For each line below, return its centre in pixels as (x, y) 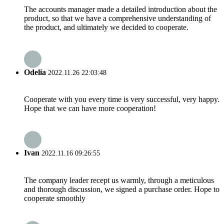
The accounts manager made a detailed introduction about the (120, 9)
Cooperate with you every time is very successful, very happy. (122, 99)
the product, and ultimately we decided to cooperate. (106, 27)
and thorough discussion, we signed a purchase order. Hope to (122, 189)
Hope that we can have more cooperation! (90, 108)
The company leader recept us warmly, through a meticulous (119, 180)
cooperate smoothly (55, 198)
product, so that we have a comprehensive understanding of (117, 18)
